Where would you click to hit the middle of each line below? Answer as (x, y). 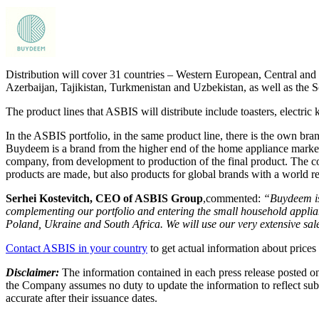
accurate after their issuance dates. (82, 298)
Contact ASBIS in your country (77, 248)
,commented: (232, 198)
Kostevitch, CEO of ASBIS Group (120, 198)
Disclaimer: (34, 272)
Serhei (21, 198)
